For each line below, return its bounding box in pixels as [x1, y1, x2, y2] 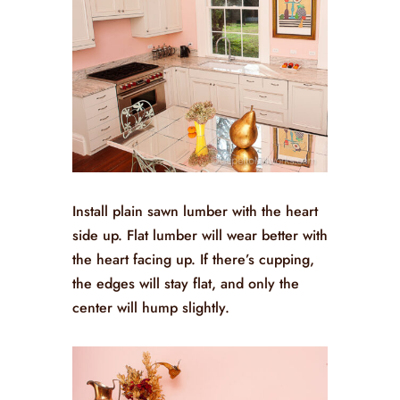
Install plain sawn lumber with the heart [71, 200, 318, 221]
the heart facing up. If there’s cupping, [71, 248, 314, 270]
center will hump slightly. [71, 296, 229, 318]
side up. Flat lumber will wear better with [71, 224, 328, 246]
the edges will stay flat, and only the [71, 272, 299, 294]
